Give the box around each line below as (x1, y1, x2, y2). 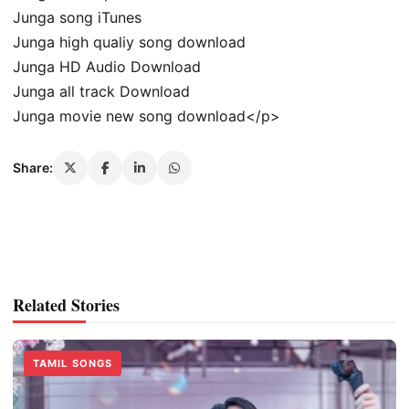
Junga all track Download (13, 81, 190, 100)
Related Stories (13, 292, 120, 317)
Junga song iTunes (13, 7, 142, 26)
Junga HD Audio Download (13, 57, 201, 76)
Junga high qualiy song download (13, 32, 246, 51)
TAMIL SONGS (33, 356, 113, 370)
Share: (13, 160, 53, 176)
